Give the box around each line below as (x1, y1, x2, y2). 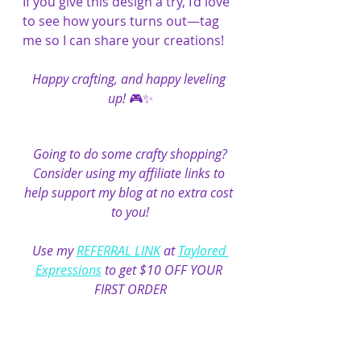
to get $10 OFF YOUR (101, 261, 226, 280)
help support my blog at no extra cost (24, 184, 236, 202)
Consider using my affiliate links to (32, 164, 228, 183)
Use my (31, 242, 77, 260)
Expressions (35, 261, 102, 280)
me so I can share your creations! (23, 31, 224, 49)
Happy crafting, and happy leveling (31, 69, 229, 88)
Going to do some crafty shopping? (33, 145, 227, 164)
